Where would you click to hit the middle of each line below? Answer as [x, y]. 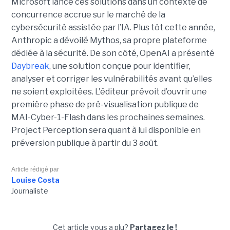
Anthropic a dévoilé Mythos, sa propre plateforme [109, 40]
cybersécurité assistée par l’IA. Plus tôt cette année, [113, 27]
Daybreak [30, 66]
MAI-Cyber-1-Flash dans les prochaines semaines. [108, 117]
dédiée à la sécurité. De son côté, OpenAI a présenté [113, 53]
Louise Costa [35, 180]
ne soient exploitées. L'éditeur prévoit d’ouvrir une [109, 91]
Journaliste [30, 190]
